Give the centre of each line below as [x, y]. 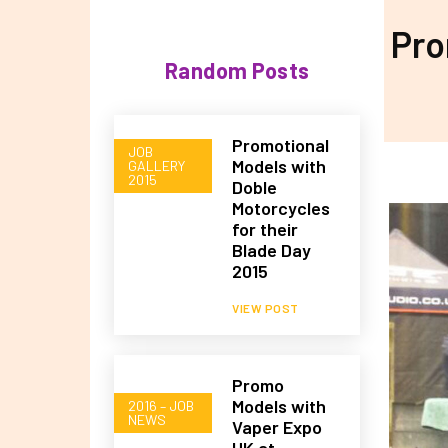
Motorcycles [281, 207]
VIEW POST [265, 307]
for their [265, 228]
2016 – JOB [161, 406]
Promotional [281, 144]
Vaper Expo [277, 426]
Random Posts [237, 69]
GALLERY [156, 166]
